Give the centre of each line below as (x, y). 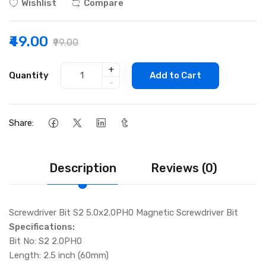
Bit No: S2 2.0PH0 (45, 241)
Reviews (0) (184, 168)
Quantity (29, 76)
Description (83, 168)
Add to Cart (175, 76)
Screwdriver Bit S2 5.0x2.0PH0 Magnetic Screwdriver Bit (123, 212)
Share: (21, 123)
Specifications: (42, 227)
